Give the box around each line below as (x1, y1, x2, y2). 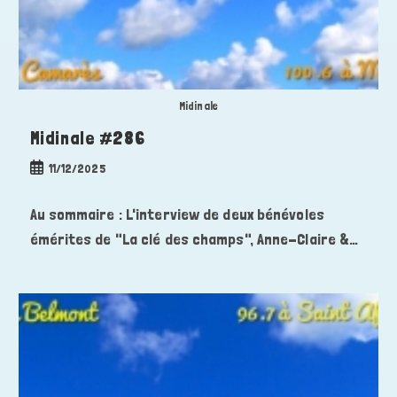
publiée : (28, 178, 70, 193)
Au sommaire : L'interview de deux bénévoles (29, 204, 324, 223)
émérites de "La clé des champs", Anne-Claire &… (29, 229, 359, 248)
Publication (28, 160, 89, 175)
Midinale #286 (29, 127, 145, 149)
